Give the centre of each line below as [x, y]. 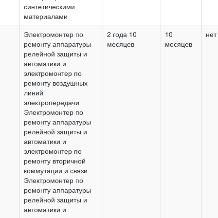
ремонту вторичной [55, 160]
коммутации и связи [56, 170]
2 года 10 [122, 34]
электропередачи [52, 102]
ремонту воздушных [56, 82]
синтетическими [49, 6]
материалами [46, 16]
